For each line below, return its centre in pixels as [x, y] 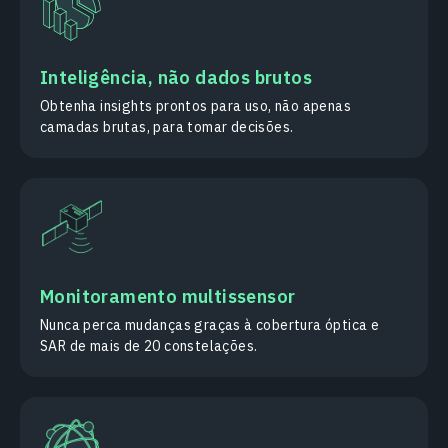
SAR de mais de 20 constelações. [149, 346]
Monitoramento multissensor [168, 297]
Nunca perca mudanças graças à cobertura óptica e [210, 325]
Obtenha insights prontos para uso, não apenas [195, 106]
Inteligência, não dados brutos [176, 78]
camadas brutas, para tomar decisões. [167, 127]
